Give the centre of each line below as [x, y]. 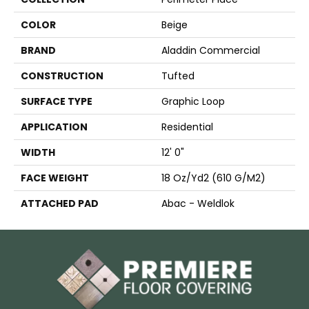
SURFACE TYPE [57, 101]
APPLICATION [54, 127]
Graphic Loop [193, 101]
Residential [187, 127]
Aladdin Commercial [211, 50]
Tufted [178, 76]
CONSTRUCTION [62, 76]
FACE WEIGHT [55, 178]
